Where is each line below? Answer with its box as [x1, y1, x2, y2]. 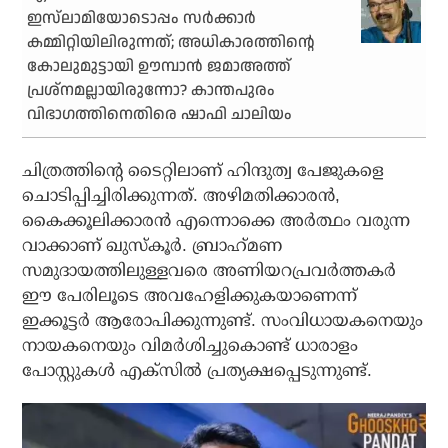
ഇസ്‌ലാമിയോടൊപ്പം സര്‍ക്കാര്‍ [27, 7, 257, 31]
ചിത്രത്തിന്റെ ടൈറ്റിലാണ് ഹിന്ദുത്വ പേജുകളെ [22, 161, 385, 181]
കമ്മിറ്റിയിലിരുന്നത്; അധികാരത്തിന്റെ [27, 31, 316, 55]
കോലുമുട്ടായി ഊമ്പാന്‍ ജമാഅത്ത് [27, 55, 292, 79]
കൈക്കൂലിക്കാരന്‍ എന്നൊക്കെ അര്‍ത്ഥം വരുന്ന [22, 211, 411, 231]
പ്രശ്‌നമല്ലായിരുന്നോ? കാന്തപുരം [27, 79, 276, 103]
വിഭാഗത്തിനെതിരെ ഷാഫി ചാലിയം [27, 103, 293, 127]
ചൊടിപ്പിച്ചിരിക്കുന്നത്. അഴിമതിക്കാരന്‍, [22, 186, 341, 206]
